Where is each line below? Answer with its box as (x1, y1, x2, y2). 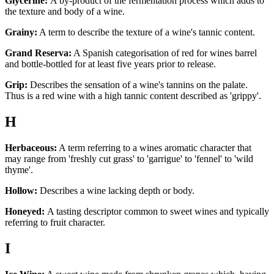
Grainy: (5, 27, 37, 38)
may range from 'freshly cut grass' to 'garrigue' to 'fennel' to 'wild (5, 154, 253, 165)
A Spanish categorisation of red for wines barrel (72, 48, 257, 59)
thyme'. (5, 165, 40, 176)
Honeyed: (5, 206, 45, 217)
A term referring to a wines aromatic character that (57, 143, 251, 154)
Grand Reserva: (5, 48, 72, 59)
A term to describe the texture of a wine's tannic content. (37, 27, 255, 38)
